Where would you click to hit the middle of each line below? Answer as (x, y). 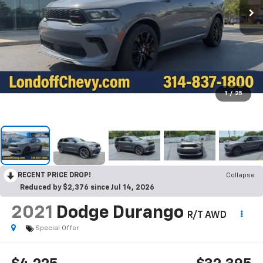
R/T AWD (207, 216)
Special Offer (57, 229)
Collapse (240, 176)
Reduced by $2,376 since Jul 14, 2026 (87, 188)
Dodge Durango (120, 213)
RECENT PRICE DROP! (54, 176)
